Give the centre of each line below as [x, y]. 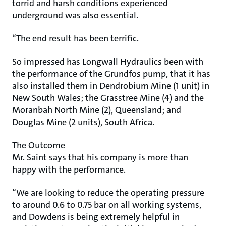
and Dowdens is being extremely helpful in [96, 217]
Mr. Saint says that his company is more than [100, 157]
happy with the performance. [69, 169]
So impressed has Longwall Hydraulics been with [108, 62]
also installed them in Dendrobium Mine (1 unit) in [111, 86]
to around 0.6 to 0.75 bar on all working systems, [107, 205]
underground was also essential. [75, 15]
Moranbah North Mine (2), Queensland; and [97, 110]
